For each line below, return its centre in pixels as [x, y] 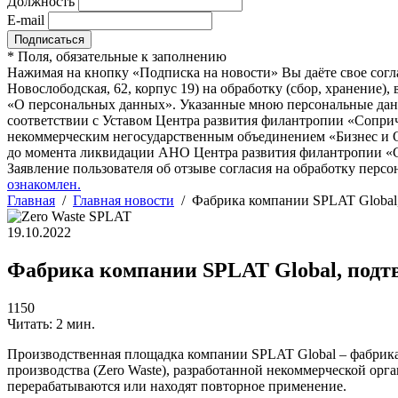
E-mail [26, 20]
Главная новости [123, 200]
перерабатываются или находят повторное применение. [177, 386]
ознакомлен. [44, 184]
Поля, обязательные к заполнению [120, 56]
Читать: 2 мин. [51, 323]
